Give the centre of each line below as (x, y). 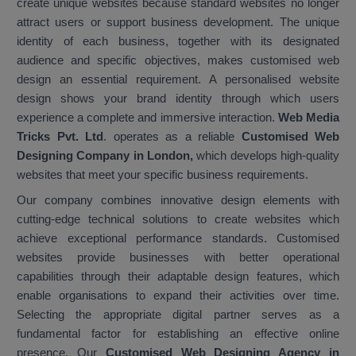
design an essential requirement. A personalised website (178, 79)
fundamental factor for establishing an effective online (178, 334)
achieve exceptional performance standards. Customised (178, 238)
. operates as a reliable (172, 137)
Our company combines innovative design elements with (178, 200)
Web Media (309, 118)
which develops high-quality (266, 156)
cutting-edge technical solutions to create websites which (178, 219)
